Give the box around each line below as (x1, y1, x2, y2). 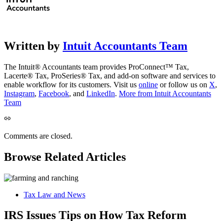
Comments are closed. (4, 131, 73, 140)
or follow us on (158, 80, 209, 89)
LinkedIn (86, 89, 115, 98)
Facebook (38, 89, 69, 98)
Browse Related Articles (4, 150, 126, 163)
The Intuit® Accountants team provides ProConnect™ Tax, (4, 62, 189, 71)
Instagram (4, 89, 35, 98)
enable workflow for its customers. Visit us (4, 80, 139, 89)
